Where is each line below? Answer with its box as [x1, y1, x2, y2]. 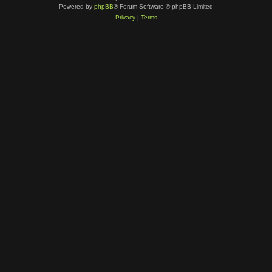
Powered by [59, 3, 94, 10]
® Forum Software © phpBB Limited [114, 3, 213, 10]
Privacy [115, 14, 135, 21]
